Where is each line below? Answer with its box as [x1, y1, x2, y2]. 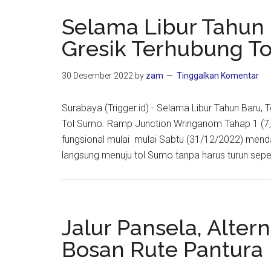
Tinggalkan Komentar [177, 71, 259, 80]
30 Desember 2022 [62, 71, 133, 80]
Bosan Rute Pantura [62, 237, 263, 262]
